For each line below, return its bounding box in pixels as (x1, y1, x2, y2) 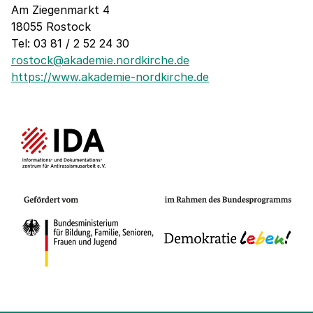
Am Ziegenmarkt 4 (11, 2, 110, 17)
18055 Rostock (11, 19, 91, 34)
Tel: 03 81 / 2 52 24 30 (11, 36, 129, 50)
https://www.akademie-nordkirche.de (11, 69, 209, 84)
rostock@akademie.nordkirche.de (11, 52, 189, 67)
